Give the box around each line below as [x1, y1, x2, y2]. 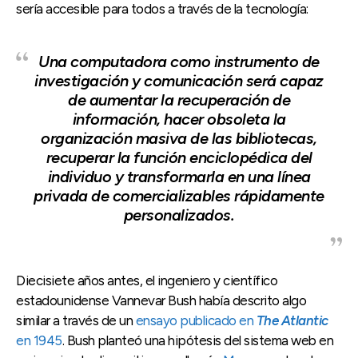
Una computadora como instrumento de [38, 51, 320, 71]
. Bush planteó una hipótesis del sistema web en [62, 332, 333, 348]
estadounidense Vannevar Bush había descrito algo [16, 292, 306, 308]
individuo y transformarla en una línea [47, 166, 311, 186]
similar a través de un [16, 312, 136, 328]
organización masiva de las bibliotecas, [41, 128, 317, 148]
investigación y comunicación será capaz [34, 70, 324, 90]
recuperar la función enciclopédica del [46, 147, 312, 167]
